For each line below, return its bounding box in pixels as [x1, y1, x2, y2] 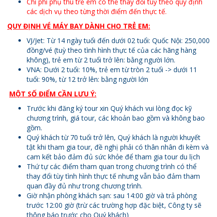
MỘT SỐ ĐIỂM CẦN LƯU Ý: [9, 89, 96, 98]
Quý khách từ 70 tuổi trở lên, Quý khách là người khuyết [27, 132, 201, 142]
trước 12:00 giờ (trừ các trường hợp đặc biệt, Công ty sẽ [27, 200, 201, 210]
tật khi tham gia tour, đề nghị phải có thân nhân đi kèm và [27, 142, 209, 152]
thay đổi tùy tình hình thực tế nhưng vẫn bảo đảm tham [27, 171, 200, 181]
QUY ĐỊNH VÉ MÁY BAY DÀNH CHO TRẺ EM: [7, 21, 150, 31]
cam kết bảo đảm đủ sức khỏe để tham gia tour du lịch [27, 152, 200, 161]
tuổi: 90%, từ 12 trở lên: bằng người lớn [27, 74, 148, 84]
